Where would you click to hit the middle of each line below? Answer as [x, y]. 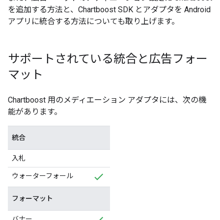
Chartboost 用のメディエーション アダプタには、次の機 [107, 100]
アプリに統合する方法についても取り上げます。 [94, 21]
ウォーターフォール [42, 176]
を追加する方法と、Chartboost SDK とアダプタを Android [109, 10]
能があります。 [35, 112]
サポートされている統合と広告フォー [108, 59]
